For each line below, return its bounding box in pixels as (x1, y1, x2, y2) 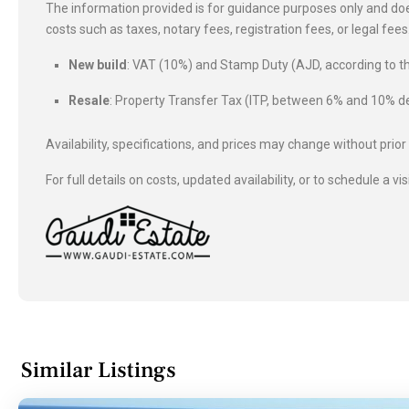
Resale (68, 92, 110, 108)
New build (68, 57, 127, 72)
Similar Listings (21, 355, 176, 384)
